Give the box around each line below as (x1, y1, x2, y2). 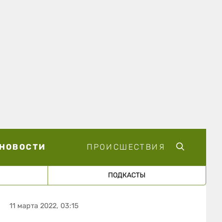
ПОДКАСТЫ (108, 170, 146, 179)
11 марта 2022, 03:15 (9, 201, 79, 210)
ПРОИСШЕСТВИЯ (87, 142, 165, 152)
